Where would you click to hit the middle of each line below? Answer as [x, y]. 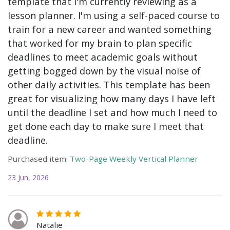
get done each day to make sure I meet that [106, 126]
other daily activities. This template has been [109, 85]
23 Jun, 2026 [28, 177]
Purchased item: [38, 158]
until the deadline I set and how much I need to [112, 112]
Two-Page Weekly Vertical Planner [134, 158]
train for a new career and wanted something [110, 29]
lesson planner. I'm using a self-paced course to [114, 15]
